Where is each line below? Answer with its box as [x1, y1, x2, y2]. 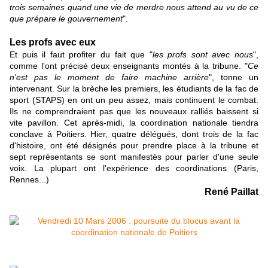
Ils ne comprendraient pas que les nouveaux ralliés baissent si [10, 106, 258, 117]
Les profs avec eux [10, 37, 96, 48]
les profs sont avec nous [152, 50, 254, 60]
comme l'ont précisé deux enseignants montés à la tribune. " [10, 61, 248, 71]
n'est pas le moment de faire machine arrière [10, 72, 209, 83]
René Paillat [205, 187, 258, 197]
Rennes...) [10, 175, 49, 185]
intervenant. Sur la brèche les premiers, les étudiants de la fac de [10, 84, 258, 94]
